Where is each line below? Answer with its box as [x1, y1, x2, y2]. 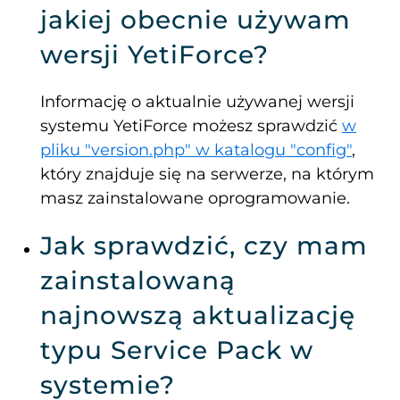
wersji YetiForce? [40, 39, 269, 71]
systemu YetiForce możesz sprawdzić [40, 116, 342, 137]
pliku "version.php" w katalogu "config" [40, 140, 352, 161]
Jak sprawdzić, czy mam [40, 230, 368, 262]
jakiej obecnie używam [40, 4, 351, 36]
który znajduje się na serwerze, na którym [40, 164, 374, 185]
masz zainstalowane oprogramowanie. [40, 188, 350, 209]
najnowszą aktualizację [40, 300, 355, 331]
